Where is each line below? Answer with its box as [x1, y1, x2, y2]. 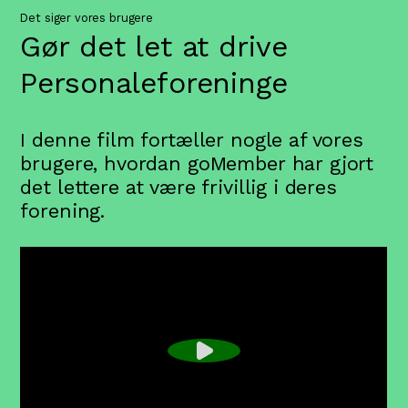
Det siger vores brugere [20, 11, 153, 25]
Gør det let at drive [20, 29, 288, 65]
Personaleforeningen [20, 66, 306, 101]
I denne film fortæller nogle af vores [20, 128, 363, 152]
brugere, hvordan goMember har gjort [20, 152, 374, 176]
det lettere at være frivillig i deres [20, 176, 337, 199]
